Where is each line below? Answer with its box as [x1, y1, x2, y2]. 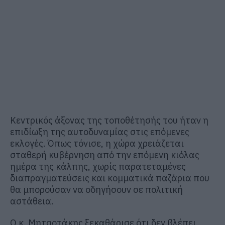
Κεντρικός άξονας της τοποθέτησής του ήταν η [10, 114, 208, 126]
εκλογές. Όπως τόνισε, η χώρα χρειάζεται [10, 137, 184, 149]
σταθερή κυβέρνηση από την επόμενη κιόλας [10, 149, 199, 161]
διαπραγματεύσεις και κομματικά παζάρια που [10, 172, 209, 184]
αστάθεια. [10, 195, 54, 207]
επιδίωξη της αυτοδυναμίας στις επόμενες [10, 126, 189, 138]
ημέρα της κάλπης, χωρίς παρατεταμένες [10, 160, 186, 172]
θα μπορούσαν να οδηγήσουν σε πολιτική [10, 183, 183, 195]
